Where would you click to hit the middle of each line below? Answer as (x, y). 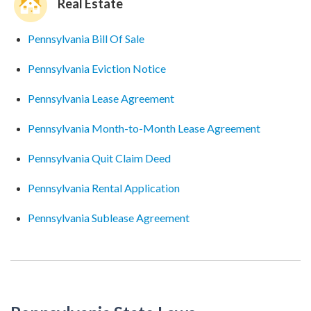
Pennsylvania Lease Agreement (101, 98)
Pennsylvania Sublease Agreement (109, 218)
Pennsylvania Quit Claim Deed (99, 158)
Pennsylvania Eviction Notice (97, 68)
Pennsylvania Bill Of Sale (86, 39)
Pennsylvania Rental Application (104, 188)
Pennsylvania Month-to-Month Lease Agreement (144, 128)
